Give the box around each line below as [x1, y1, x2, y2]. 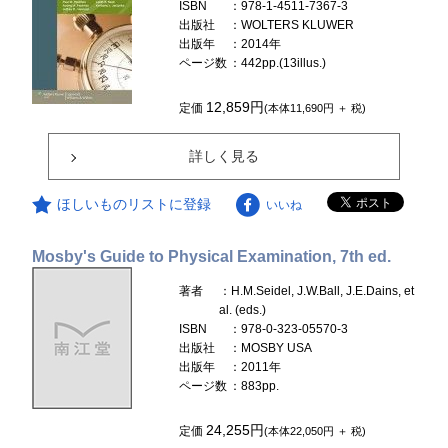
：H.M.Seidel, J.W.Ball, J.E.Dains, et [219, 284, 415, 299]
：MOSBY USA [229, 341, 313, 356]
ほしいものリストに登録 [57, 196, 212, 213]
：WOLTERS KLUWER [229, 18, 355, 33]
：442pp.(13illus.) [229, 56, 327, 71]
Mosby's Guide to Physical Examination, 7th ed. [32, 248, 392, 266]
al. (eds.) [219, 303, 267, 318]
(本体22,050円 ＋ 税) [264, 425, 367, 438]
